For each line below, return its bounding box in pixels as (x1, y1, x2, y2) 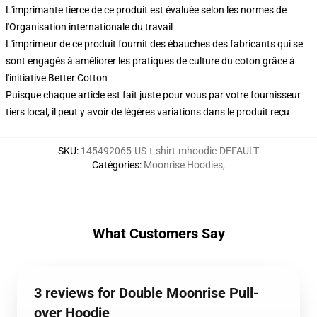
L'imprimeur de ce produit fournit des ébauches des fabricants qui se (6, 38, 303, 50)
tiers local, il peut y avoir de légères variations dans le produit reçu (6, 106, 289, 117)
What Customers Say (92, 225, 225, 242)
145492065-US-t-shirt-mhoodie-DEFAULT (81, 145, 259, 156)
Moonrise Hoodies (144, 159, 223, 171)
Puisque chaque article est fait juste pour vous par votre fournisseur (6, 89, 301, 100)
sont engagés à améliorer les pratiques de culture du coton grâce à (6, 55, 295, 67)
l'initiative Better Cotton (6, 72, 108, 83)
